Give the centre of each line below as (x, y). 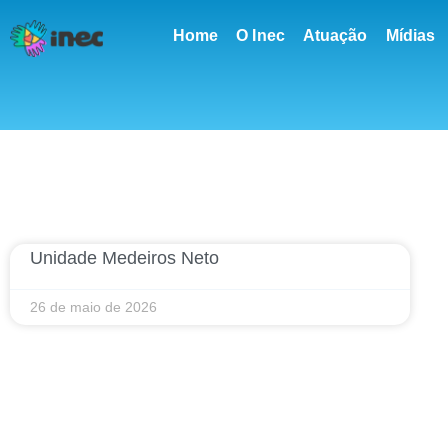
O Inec (260, 35)
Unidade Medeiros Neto (124, 258)
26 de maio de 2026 (93, 307)
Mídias (410, 35)
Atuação (335, 35)
